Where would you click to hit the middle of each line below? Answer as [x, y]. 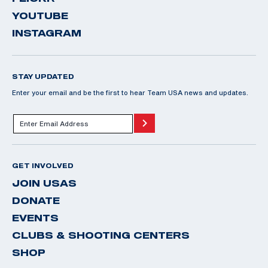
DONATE [36, 200]
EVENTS [35, 217]
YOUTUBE [40, 15]
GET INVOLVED [43, 165]
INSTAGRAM [47, 33]
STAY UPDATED [43, 76]
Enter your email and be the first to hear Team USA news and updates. [130, 92]
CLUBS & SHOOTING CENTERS [101, 235]
